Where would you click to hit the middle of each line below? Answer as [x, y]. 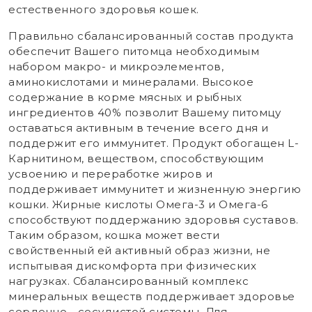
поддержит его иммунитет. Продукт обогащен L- [154, 143]
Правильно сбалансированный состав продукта [151, 36]
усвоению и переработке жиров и [110, 173]
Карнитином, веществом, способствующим [136, 158]
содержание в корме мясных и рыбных [125, 97]
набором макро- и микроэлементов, [116, 66]
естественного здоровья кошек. [104, 9]
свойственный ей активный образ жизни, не [139, 250]
